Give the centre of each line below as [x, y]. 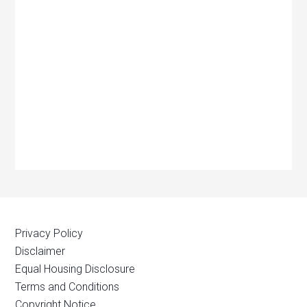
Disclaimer [40, 251]
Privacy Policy [49, 233]
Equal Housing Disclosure [75, 269]
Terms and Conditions [67, 287]
